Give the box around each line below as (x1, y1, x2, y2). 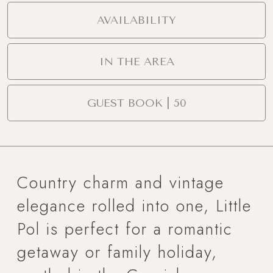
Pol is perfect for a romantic (17, 216, 233, 241)
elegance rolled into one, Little (17, 193, 252, 218)
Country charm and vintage (17, 170, 224, 194)
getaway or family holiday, (17, 239, 218, 264)
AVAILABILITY (97, 13, 176, 27)
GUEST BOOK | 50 (87, 96, 186, 110)
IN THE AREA (99, 54, 174, 68)
